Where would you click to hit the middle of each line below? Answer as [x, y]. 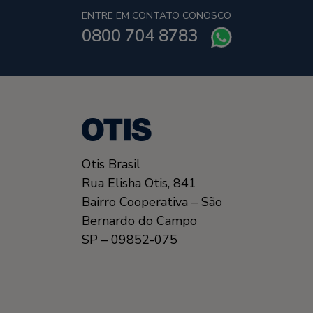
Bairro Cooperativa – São [152, 202]
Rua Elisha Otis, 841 [139, 183]
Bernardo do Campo [139, 220]
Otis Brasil [111, 164]
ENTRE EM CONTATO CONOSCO [156, 15]
